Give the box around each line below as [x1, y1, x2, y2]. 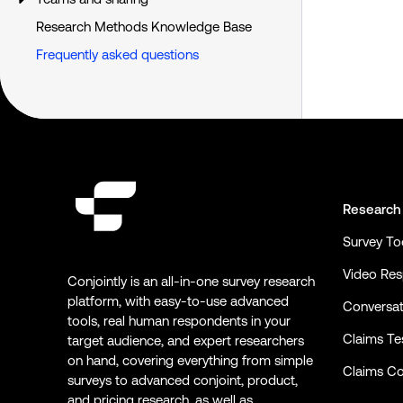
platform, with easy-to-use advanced [67, 292, 289, 309]
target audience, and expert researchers [67, 332, 304, 348]
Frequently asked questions [36, 47, 199, 62]
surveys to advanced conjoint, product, [67, 372, 298, 388]
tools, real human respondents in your [67, 312, 291, 328]
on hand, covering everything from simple [67, 352, 313, 368]
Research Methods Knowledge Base [36, 19, 252, 34]
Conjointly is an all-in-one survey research [67, 273, 315, 289]
